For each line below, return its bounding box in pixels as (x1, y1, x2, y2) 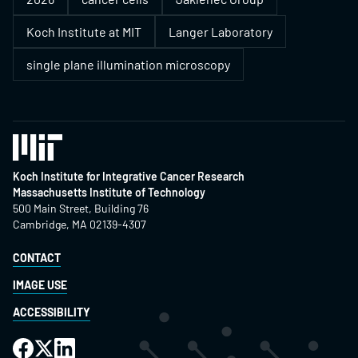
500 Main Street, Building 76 (13, 201, 149, 215)
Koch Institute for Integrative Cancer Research (13, 169, 245, 183)
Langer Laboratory (169, 24, 272, 39)
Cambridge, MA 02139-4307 (13, 217, 146, 231)
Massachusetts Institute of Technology (13, 185, 205, 199)
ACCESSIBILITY (13, 304, 90, 319)
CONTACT (13, 250, 61, 265)
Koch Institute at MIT (26, 24, 141, 39)
